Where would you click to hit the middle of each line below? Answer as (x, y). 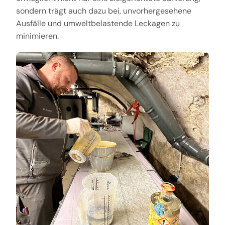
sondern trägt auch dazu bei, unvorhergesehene (103, 11)
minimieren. (37, 36)
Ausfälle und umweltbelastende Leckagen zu (98, 24)
